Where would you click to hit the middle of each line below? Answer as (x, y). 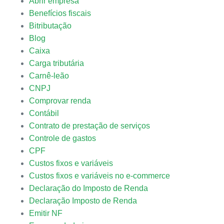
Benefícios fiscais (60, 13)
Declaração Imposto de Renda (83, 201)
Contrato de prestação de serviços (89, 126)
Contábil (44, 113)
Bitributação (50, 26)
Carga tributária (56, 63)
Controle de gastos (62, 138)
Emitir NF (45, 213)
